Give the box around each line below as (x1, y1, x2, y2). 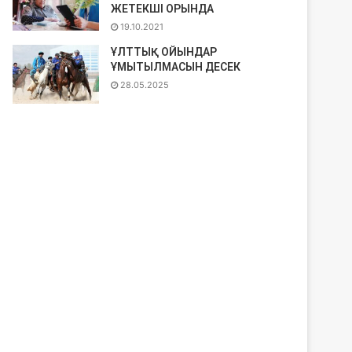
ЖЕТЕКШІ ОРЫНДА (111, 2, 214, 15)
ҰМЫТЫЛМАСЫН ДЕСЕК (111, 60, 241, 73)
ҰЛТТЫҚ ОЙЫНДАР (111, 46, 218, 58)
